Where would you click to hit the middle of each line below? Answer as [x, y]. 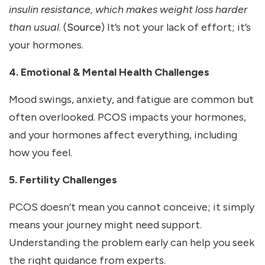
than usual [34, 28]
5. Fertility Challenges [63, 180]
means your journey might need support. [105, 225]
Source [84, 28]
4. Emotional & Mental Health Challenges [109, 72]
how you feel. [41, 153]
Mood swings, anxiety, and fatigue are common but [131, 100]
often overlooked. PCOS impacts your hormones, [127, 117]
